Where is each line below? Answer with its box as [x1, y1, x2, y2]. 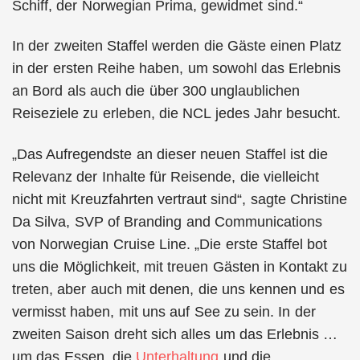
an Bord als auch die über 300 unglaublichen [12, 83, 301, 99]
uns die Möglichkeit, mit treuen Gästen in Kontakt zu [12, 258, 348, 275]
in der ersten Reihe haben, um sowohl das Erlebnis [12, 60, 342, 76]
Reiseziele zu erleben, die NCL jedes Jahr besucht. [12, 105, 342, 121]
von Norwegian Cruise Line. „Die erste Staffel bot [12, 235, 328, 252]
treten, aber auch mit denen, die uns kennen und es [12, 280, 345, 297]
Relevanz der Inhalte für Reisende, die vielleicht [12, 168, 319, 185]
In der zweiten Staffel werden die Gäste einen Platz [12, 38, 342, 54]
